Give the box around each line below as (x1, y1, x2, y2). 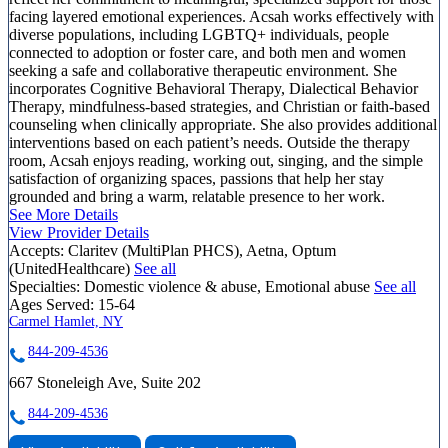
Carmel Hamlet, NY (9, 313, 123, 329)
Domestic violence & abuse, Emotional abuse (84, 277, 374, 295)
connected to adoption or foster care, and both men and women (9, 43, 406, 61)
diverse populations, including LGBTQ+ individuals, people (9, 25, 389, 43)
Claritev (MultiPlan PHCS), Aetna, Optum (68, 241, 336, 259)
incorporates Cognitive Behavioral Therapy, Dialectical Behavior (9, 79, 418, 97)
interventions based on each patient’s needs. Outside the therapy (9, 133, 410, 151)
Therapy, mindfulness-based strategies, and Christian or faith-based (9, 97, 430, 115)
